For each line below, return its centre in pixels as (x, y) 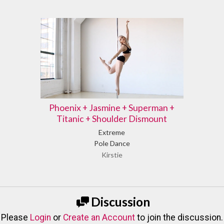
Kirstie (112, 154)
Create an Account (99, 217)
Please (15, 217)
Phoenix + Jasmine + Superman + (112, 108)
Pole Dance (112, 143)
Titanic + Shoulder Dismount (112, 119)
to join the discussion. (179, 217)
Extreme (112, 132)
